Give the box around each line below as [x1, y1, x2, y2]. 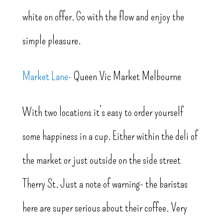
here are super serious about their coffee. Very [22, 201, 187, 215]
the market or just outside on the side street [22, 153, 181, 167]
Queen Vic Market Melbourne [71, 69, 181, 84]
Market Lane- [22, 69, 72, 84]
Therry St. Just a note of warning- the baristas [22, 177, 188, 191]
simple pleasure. [22, 33, 81, 48]
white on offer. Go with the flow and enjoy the [22, 9, 184, 24]
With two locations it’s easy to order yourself [22, 105, 183, 119]
